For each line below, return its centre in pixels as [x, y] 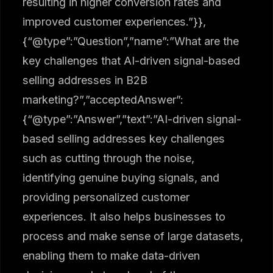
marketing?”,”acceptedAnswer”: [103, 99]
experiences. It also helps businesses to [124, 216]
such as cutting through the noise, [109, 158]
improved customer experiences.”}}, [115, 21]
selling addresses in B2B [85, 80]
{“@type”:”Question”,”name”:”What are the [131, 41]
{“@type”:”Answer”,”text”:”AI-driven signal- [132, 119]
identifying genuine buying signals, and [121, 177]
